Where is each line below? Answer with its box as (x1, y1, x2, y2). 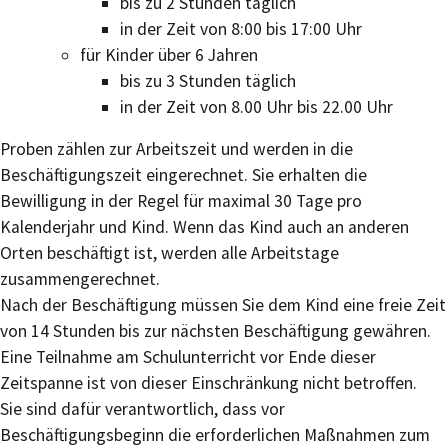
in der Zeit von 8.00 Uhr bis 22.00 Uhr (120, 95, 393, 118)
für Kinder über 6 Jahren (80, 43, 258, 66)
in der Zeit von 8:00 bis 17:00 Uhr (120, 17, 362, 40)
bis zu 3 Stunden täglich (120, 69, 296, 92)
